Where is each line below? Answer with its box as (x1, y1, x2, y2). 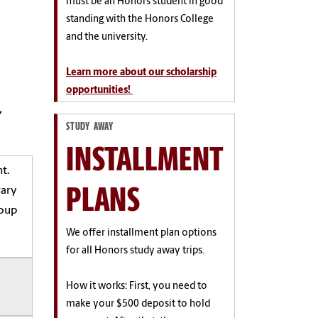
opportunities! (66, 84, 133, 96)
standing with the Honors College (66, 13, 214, 25)
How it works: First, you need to (66, 281, 207, 292)
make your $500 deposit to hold (66, 299, 210, 310)
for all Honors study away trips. (66, 246, 204, 257)
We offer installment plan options (66, 228, 216, 239)
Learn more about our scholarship (66, 67, 216, 78)
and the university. (66, 31, 148, 43)
